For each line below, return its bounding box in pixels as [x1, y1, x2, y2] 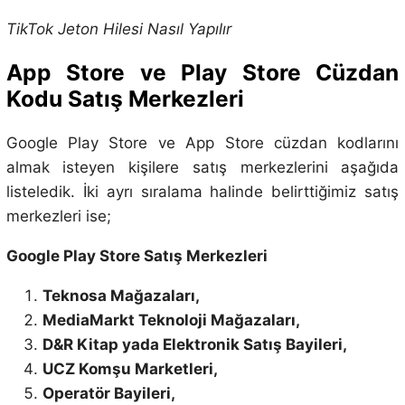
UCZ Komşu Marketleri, [42, 359, 218, 378]
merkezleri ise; [5, 206, 111, 225]
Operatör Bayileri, [42, 383, 175, 402]
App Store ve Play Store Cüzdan [5, 59, 400, 87]
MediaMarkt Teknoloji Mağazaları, [42, 310, 300, 329]
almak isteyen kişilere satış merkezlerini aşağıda [5, 157, 400, 176]
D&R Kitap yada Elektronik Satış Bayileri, [42, 334, 347, 353]
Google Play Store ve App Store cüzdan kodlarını [5, 133, 400, 152]
